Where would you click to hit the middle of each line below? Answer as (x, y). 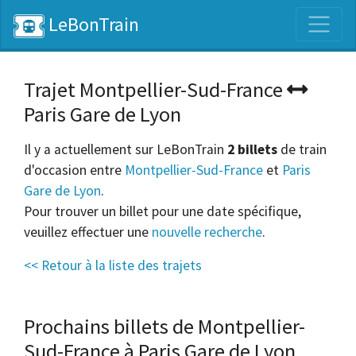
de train (302, 150)
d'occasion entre (74, 170)
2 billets (252, 150)
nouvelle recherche (207, 232)
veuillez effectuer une (88, 232)
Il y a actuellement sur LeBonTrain (126, 150)
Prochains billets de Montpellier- (164, 327)
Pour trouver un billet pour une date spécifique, (163, 212)
